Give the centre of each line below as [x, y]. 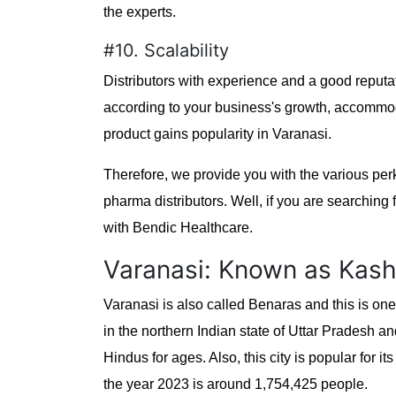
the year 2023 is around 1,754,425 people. [236, 384]
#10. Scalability [166, 50]
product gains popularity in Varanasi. [217, 133]
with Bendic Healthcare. [180, 227]
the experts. [140, 11]
